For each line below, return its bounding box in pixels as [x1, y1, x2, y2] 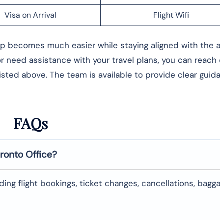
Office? [26, 148, 57, 161]
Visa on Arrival [4, 9, 56, 20]
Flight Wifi [153, 9, 189, 20]
